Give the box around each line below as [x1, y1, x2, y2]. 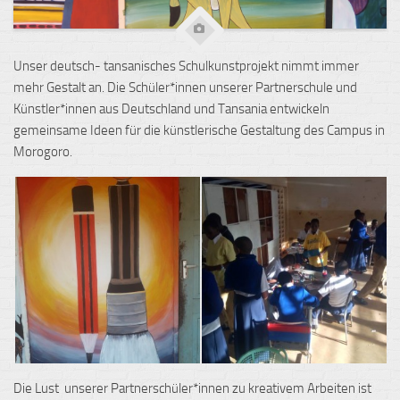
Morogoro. [13, 143, 72, 160]
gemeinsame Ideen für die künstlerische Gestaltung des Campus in [13, 121, 385, 138]
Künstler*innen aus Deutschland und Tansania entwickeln [13, 100, 329, 117]
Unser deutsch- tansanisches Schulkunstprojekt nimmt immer [13, 57, 359, 74]
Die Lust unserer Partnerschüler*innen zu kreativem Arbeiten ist [13, 379, 371, 396]
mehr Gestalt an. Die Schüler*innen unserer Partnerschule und [13, 79, 357, 96]
